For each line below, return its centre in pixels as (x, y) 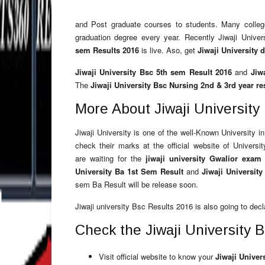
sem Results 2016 (107, 50)
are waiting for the (110, 158)
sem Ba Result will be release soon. (137, 184)
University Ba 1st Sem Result (130, 171)
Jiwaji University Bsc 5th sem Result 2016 (153, 72)
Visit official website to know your (157, 256)
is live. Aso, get (168, 50)
